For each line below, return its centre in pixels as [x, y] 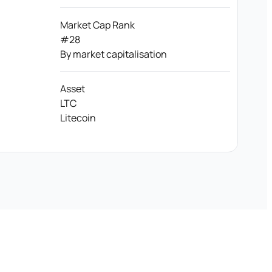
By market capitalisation [114, 54]
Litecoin [78, 118]
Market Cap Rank [97, 25]
